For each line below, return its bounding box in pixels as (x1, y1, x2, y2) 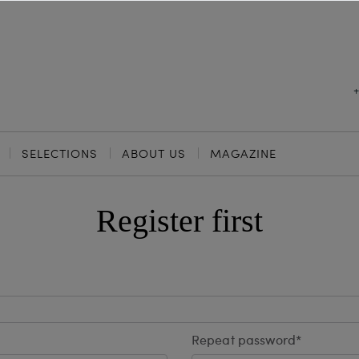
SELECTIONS (22, 145, 98, 161)
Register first (96, 203, 263, 239)
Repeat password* (192, 335, 302, 348)
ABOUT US (122, 145, 186, 161)
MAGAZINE (210, 145, 276, 161)
